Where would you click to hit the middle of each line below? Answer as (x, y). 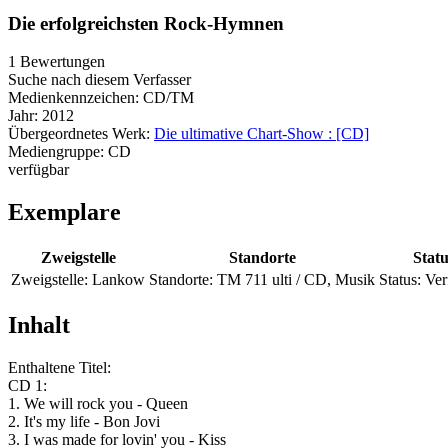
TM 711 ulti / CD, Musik (296, 280)
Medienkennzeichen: (73, 98)
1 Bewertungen (56, 62)
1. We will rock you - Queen (98, 404)
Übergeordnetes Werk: (81, 134)
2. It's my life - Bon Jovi (84, 422)
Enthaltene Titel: (59, 368)
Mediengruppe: (58, 152)
